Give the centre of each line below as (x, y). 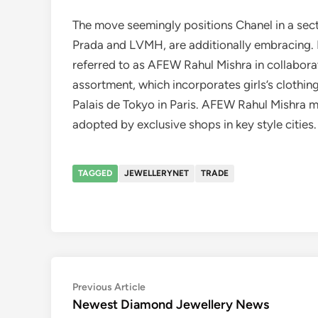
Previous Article (109, 287)
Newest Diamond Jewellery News (171, 305)
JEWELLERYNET (157, 173)
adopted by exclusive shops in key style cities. (194, 124)
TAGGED (95, 173)
